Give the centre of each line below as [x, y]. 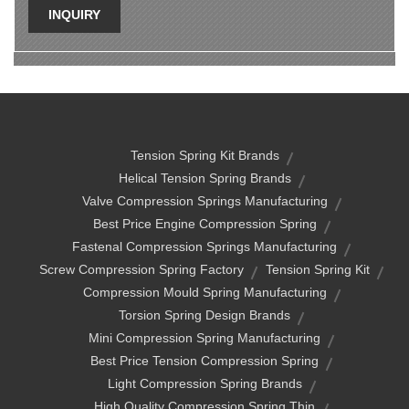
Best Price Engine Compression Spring [204, 224]
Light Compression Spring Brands [204, 383]
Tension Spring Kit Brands [204, 155]
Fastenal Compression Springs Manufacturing [204, 246]
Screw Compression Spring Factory [142, 269]
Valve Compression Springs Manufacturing [204, 201]
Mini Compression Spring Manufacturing [204, 338]
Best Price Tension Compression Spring [204, 361]
